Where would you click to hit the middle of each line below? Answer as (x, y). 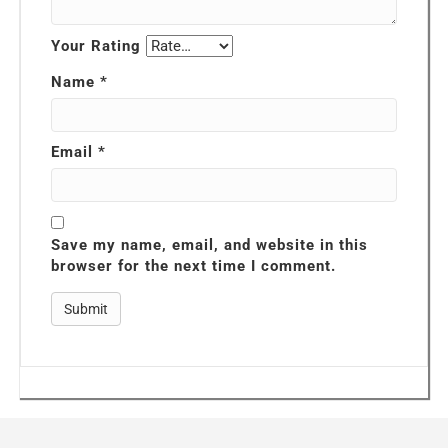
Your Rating (96, 45)
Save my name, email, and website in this (209, 244)
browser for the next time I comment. (193, 265)
